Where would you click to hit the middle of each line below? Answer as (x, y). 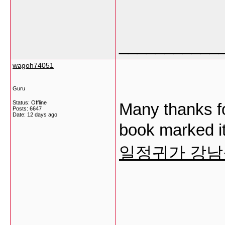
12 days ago (42, 115)
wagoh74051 (33, 65)
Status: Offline (30, 102)
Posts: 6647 (27, 108)
